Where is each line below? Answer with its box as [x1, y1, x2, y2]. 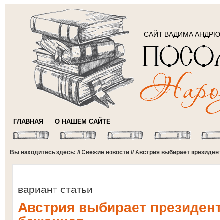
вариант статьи [18, 184, 93, 195]
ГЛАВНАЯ [13, 118, 43, 125]
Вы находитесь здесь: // [10, 149, 82, 156]
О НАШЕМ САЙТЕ [55, 118, 110, 125]
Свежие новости [82, 149, 129, 156]
